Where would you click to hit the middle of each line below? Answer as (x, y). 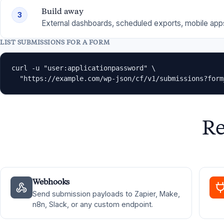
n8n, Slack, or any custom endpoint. (93, 204)
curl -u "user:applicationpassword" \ (83, 68)
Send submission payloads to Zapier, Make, (106, 194)
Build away (63, 11)
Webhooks (51, 182)
